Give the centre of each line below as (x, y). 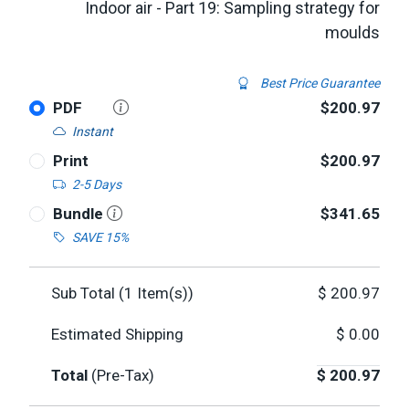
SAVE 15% (100, 237)
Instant (92, 131)
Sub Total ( (88, 293)
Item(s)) (163, 293)
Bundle (79, 214)
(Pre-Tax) (123, 375)
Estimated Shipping (117, 334)
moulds (352, 32)
